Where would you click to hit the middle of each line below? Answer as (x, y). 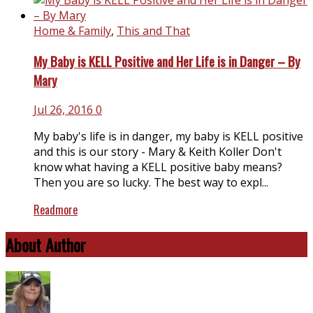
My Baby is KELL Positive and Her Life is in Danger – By (167, 61)
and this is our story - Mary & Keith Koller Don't (158, 152)
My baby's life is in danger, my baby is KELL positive (168, 137)
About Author (46, 245)
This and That (153, 30)
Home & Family (72, 30)
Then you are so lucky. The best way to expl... (151, 183)
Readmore (56, 210)
